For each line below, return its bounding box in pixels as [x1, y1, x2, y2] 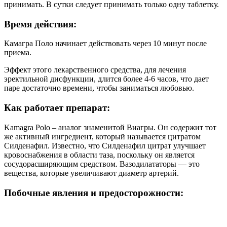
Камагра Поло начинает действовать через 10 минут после [4, 39, 207, 48]
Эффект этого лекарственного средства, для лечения [4, 65, 186, 74]
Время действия [4, 18, 73, 29]
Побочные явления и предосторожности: [4, 187, 183, 198]
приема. [4, 48, 31, 57]
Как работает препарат [4, 102, 107, 113]
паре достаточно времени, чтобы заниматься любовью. [4, 84, 194, 93]
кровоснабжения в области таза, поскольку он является [4, 150, 195, 159]
